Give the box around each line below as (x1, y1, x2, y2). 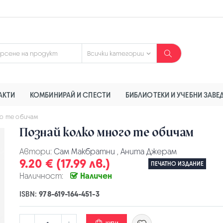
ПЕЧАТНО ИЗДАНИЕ (151, 160, 204, 168)
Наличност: (19, 171, 63, 181)
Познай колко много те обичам (19, 124, 194, 141)
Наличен (80, 171, 112, 181)
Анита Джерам (120, 146, 177, 157)
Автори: (19, 146, 54, 157)
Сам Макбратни (54, 146, 115, 157)
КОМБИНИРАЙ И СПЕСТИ (30, 90, 111, 100)
